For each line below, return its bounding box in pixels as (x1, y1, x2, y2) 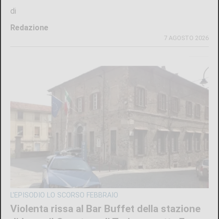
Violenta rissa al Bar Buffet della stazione (10, 202, 201, 215)
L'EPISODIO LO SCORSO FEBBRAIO (10, 191, 119, 199)
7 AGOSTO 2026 (163, 34, 209, 42)
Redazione (10, 22, 49, 32)
